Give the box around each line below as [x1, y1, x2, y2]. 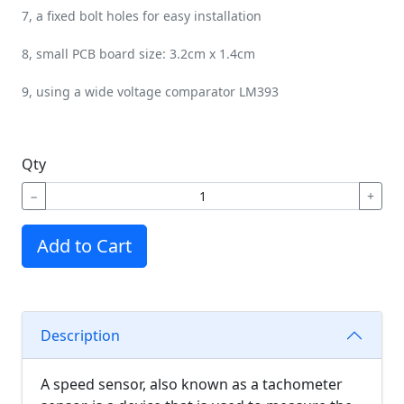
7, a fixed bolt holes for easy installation [22, 7, 262, 24]
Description [41, 325, 120, 345]
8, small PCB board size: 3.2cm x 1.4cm [22, 45, 255, 62]
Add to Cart [37, 234, 132, 258]
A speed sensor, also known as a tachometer [41, 374, 343, 394]
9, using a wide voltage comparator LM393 [22, 83, 279, 100]
